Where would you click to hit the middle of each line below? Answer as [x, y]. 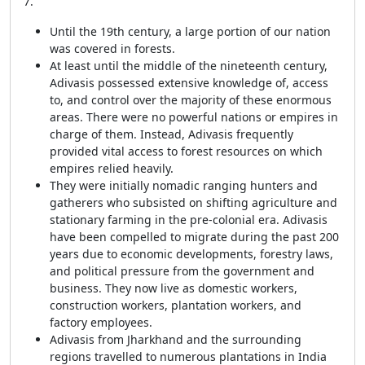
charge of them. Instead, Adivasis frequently [172, 134]
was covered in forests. [112, 48]
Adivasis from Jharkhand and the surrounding [176, 339]
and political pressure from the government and [182, 271]
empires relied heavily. [112, 168]
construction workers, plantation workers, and [176, 305]
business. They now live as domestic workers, [174, 288]
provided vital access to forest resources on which [186, 151]
